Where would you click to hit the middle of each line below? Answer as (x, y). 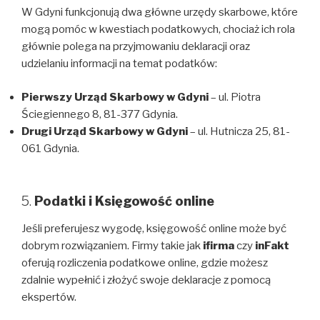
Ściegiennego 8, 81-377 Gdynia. (100, 114)
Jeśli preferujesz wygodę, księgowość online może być (154, 228)
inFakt (272, 245)
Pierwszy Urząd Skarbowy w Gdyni (115, 97)
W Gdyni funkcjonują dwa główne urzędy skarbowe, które (160, 12)
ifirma (219, 245)
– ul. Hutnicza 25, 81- (239, 131)
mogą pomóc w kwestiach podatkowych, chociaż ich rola (158, 30)
